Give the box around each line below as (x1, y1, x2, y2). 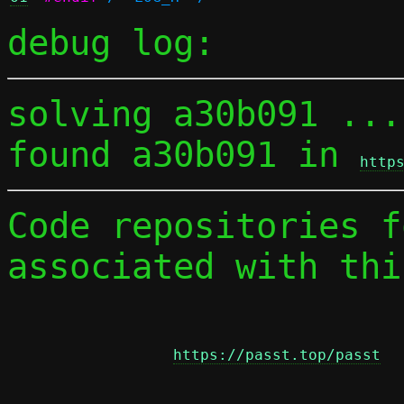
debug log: (7, 23, 215, 63)
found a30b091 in (7, 134, 360, 175)
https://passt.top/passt (173, 346, 381, 363)
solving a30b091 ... (7, 94, 401, 134)
